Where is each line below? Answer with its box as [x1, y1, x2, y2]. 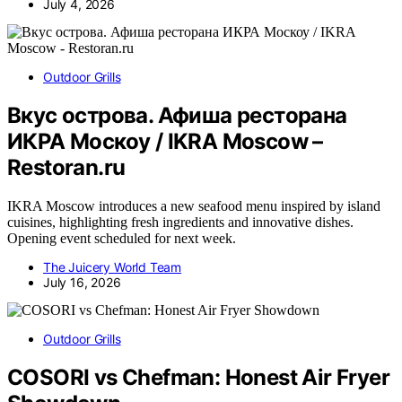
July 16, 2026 [43, 275, 121, 291]
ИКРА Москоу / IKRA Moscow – [7, 128, 323, 155]
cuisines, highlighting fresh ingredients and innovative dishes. [7, 214, 354, 231]
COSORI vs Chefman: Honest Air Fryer [7, 364, 389, 391]
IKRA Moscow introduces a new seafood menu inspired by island [7, 198, 380, 214]
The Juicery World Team [43, 259, 182, 275]
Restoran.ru [7, 154, 126, 181]
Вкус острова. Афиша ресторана [7, 102, 347, 129]
